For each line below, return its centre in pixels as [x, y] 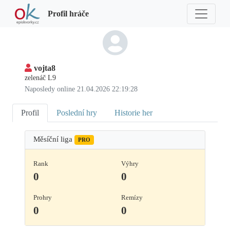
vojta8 [45, 68]
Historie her [133, 113]
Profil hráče [68, 13]
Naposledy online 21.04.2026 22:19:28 [81, 89]
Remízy [132, 198]
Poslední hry [77, 113]
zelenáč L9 [40, 78]
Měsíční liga [54, 139]
